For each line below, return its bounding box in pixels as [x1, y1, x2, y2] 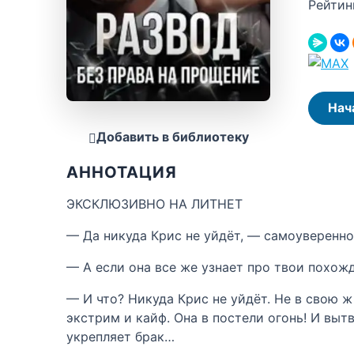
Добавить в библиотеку [96, 128, 249, 145]
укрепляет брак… [66, 328, 175, 345]
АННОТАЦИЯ [66, 162, 177, 182]
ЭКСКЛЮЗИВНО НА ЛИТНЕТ [66, 195, 243, 212]
